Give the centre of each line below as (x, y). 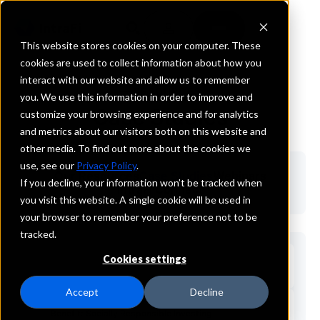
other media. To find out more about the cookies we (135, 148)
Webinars (239, 176)
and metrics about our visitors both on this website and (143, 131)
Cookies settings (144, 259)
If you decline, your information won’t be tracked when (141, 182)
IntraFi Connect (160, 189)
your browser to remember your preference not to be (139, 217)
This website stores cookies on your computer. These (140, 45)
